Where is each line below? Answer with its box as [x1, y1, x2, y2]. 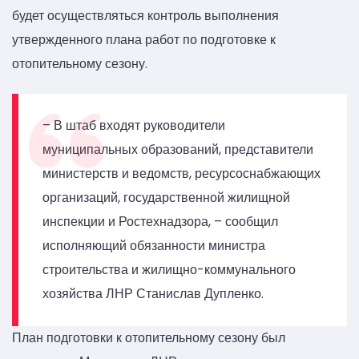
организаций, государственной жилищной [42, 188, 290, 207]
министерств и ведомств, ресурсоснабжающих [42, 163, 321, 183]
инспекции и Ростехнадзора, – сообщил [42, 212, 281, 231]
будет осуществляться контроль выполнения [12, 6, 279, 26]
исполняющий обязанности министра [42, 236, 265, 255]
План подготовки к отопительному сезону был [12, 328, 285, 347]
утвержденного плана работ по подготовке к [12, 30, 276, 50]
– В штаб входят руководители [42, 115, 225, 135]
